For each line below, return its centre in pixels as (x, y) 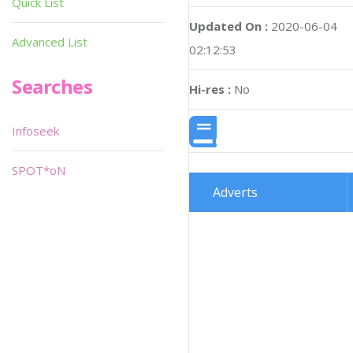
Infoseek (35, 131)
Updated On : (229, 26)
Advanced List (50, 42)
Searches (52, 86)
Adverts (235, 193)
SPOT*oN (39, 170)
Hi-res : (210, 89)
